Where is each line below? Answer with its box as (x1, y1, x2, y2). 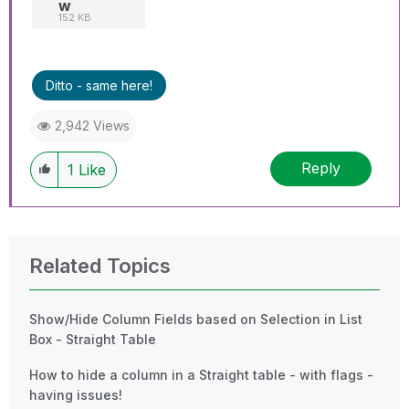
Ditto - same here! (46, 77, 152, 93)
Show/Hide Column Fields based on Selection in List (29, 310, 362, 327)
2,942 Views (55, 117, 130, 133)
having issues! (29, 386, 122, 403)
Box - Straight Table (29, 330, 156, 347)
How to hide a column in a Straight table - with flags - (29, 366, 373, 383)
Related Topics (29, 253, 171, 278)
